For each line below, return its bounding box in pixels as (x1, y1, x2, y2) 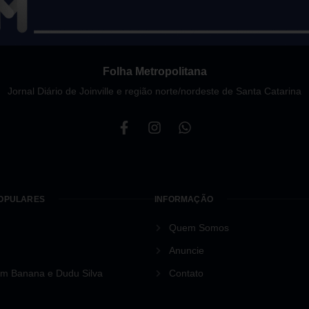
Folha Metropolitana (102, 65, 207, 77)
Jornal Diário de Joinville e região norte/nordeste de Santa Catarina (8, 85, 301, 97)
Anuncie (168, 244, 204, 256)
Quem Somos (168, 221, 229, 233)
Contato (168, 267, 203, 279)
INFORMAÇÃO (154, 194, 213, 204)
